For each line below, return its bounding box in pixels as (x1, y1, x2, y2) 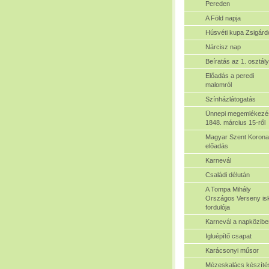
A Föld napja (205, 14, 241, 22)
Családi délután (205, 171, 250, 178)
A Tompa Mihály (205, 185, 251, 193)
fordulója (205, 203, 230, 211)
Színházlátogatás (205, 95, 256, 103)
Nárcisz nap (205, 43, 241, 50)
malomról (205, 80, 232, 88)
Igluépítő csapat (205, 232, 252, 240)
